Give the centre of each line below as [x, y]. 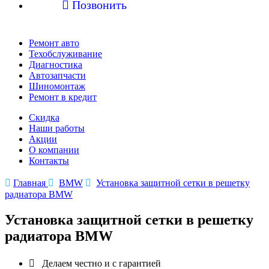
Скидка [44, 117]
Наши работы [57, 128]
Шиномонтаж [57, 86]
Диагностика [56, 65]
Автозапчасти [57, 75]
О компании [54, 150]
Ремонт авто [54, 43]
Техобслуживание [65, 54]
